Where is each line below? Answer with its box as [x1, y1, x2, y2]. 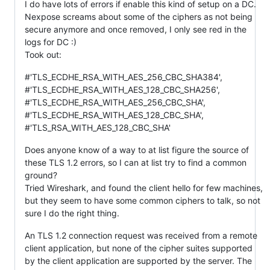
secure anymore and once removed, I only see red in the [25, 24, 246, 34]
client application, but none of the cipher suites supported [25, 242, 253, 253]
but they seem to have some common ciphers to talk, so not [25, 195, 260, 206]
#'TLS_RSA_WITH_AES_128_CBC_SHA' [25, 122, 171, 133]
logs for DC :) [25, 36, 77, 47]
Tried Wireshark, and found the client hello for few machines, [25, 182, 263, 193]
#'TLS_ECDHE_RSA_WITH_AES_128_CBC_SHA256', [25, 84, 220, 95]
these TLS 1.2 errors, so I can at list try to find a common [25, 157, 246, 168]
